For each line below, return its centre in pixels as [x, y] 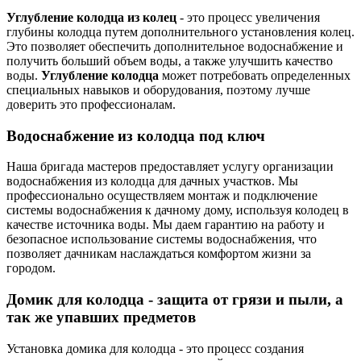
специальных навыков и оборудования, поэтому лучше [158, 89]
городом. [31, 268]
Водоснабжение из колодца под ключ [136, 135]
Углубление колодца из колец [91, 17]
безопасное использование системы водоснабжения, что [162, 239]
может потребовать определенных [255, 75]
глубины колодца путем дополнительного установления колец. [180, 31]
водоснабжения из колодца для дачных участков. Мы [152, 181]
